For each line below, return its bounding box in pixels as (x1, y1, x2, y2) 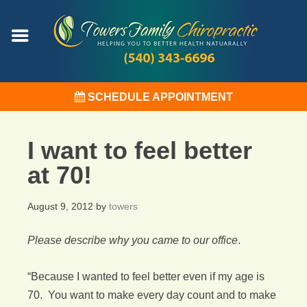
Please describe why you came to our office (27, 234, 238, 246)
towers (109, 201, 138, 212)
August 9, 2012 (27, 201, 93, 212)
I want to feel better (27, 136, 252, 164)
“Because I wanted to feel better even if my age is (27, 271, 265, 282)
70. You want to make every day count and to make (27, 289, 276, 301)
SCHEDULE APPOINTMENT (84, 90, 233, 103)
